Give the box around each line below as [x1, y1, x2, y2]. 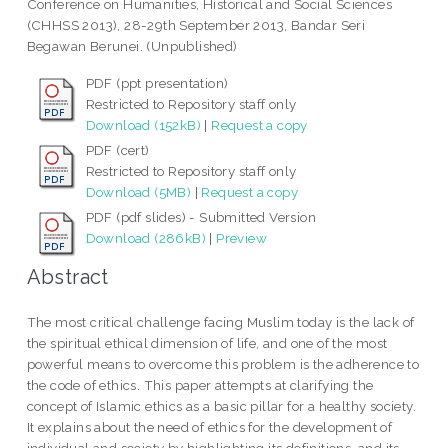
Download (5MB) [85, 184, 192, 201]
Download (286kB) [85, 230, 207, 247]
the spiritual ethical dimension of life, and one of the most [26, 335, 388, 352]
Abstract [26, 265, 109, 290]
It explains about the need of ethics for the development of [26, 419, 393, 436]
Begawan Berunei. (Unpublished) [26, 38, 238, 55]
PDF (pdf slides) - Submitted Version [85, 209, 317, 226]
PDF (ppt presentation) [85, 75, 229, 92]
